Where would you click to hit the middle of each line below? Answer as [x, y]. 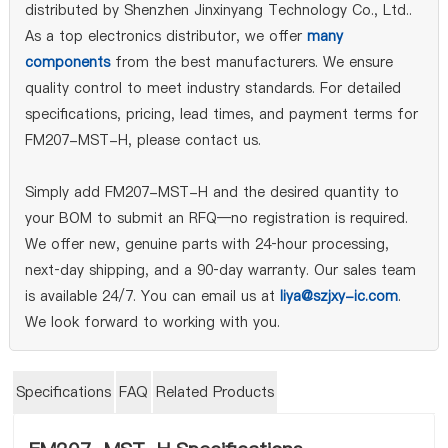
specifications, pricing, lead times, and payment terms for [221, 114]
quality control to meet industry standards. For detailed [212, 88]
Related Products [215, 392]
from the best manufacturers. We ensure [251, 62]
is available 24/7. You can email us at [152, 296]
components [67, 62]
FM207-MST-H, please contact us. [142, 140]
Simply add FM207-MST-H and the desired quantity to [211, 192]
